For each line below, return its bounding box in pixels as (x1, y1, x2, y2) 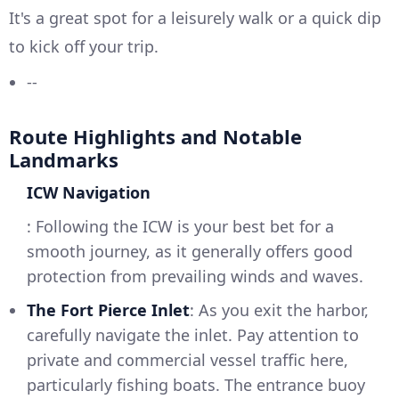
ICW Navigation (27, 182, 151, 204)
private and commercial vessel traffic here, (27, 349, 348, 371)
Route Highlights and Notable (9, 123, 302, 151)
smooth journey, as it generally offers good (27, 240, 353, 263)
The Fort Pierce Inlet (27, 299, 190, 322)
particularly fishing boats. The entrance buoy (27, 374, 365, 396)
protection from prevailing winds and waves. (27, 265, 363, 288)
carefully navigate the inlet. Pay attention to (27, 324, 359, 346)
